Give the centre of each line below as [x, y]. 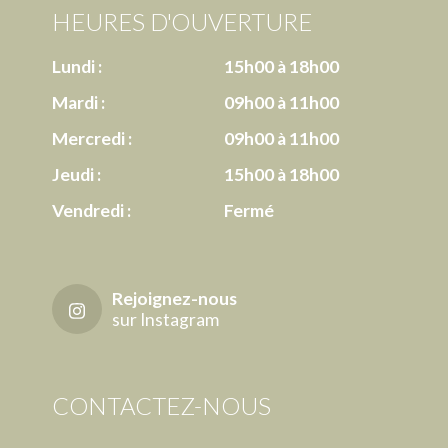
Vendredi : [91, 211]
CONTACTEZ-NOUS [161, 406]
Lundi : [77, 67]
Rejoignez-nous [174, 299]
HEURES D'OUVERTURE [182, 22]
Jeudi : [76, 175]
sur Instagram [165, 320]
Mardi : [78, 103]
